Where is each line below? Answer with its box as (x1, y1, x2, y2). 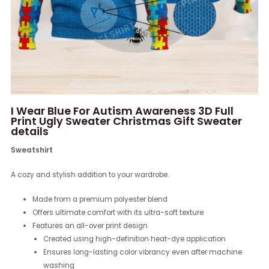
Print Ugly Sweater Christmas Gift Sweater (11, 113, 243, 128)
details (11, 123, 49, 139)
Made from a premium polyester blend (32, 195, 168, 205)
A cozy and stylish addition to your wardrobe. (11, 170, 169, 180)
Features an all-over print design (32, 221, 148, 231)
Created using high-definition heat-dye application (43, 234, 226, 244)
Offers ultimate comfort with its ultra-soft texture (32, 208, 204, 218)
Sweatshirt (11, 145, 53, 156)
